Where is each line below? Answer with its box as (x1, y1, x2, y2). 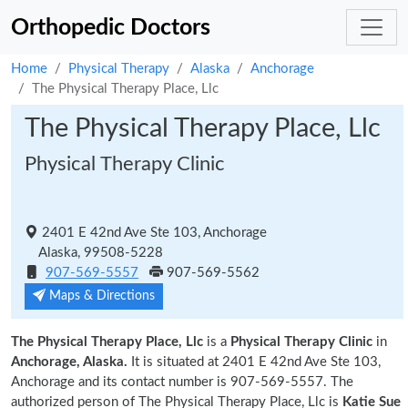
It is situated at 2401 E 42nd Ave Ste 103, (127, 355, 381, 369)
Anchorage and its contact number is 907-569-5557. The (11, 375, 353, 389)
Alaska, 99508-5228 (25, 246, 163, 260)
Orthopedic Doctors (11, 15, 210, 39)
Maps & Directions (46, 290, 155, 302)
